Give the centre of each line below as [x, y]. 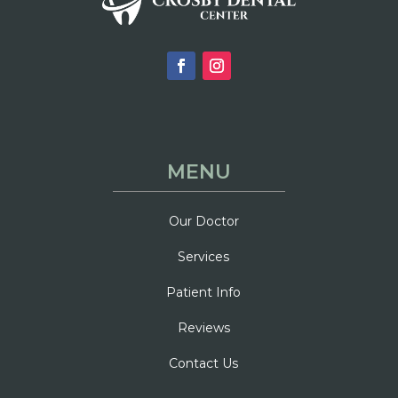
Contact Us [203, 363]
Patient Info [203, 292]
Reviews [203, 327]
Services [203, 256]
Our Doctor [203, 221]
